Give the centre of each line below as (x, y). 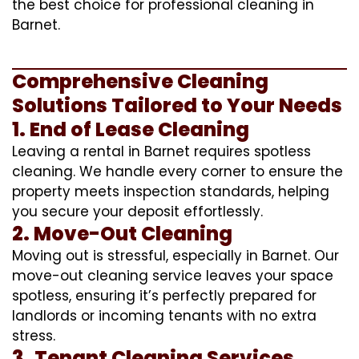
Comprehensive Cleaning (140, 81)
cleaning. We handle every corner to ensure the (177, 171)
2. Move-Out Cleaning (122, 233)
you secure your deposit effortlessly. (137, 211)
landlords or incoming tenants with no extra (164, 315)
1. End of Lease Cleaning (131, 129)
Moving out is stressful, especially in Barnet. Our (175, 255)
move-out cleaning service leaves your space (173, 275)
